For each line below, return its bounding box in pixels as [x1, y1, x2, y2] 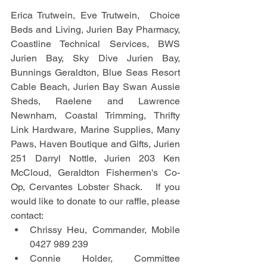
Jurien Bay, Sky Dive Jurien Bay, [11, 52, 180, 64]
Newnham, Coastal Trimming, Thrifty [11, 110, 180, 121]
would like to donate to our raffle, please [11, 195, 180, 207]
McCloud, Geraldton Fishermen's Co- [11, 167, 180, 178]
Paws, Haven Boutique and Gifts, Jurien [11, 138, 180, 150]
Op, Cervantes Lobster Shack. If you [11, 181, 180, 193]
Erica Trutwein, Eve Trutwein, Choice [11, 10, 180, 21]
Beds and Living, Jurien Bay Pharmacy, [11, 24, 180, 35]
